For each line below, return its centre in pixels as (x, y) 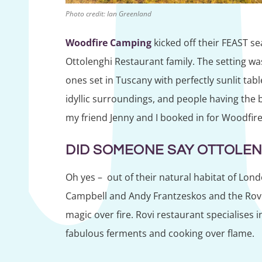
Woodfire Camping (108, 43)
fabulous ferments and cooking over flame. (161, 234)
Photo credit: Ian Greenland (108, 14)
